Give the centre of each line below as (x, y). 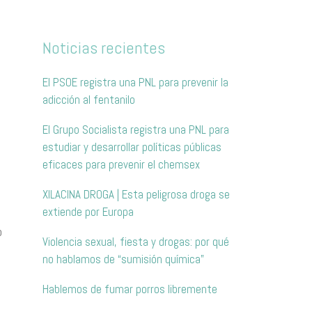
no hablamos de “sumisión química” (123, 259)
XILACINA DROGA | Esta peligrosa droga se (136, 195)
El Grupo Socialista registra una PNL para (136, 130)
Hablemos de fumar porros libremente (130, 289)
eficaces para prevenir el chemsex (121, 165)
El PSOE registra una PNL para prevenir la (135, 83)
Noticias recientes (104, 48)
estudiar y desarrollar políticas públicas (132, 147)
